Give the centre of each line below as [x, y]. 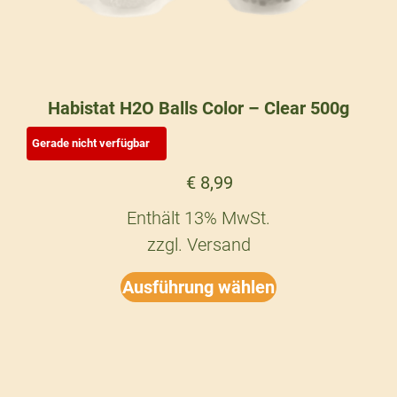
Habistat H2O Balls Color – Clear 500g [198, 108]
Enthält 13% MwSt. [198, 218]
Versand [218, 244]
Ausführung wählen [198, 287]
